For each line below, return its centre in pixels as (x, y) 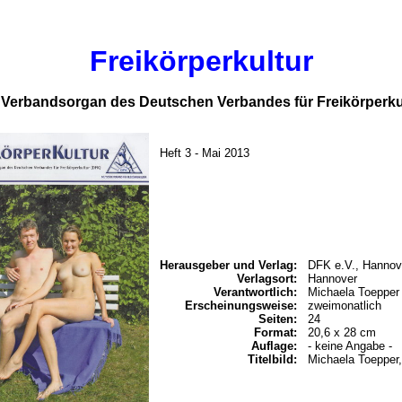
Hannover (332, 279)
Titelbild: (272, 359)
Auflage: (274, 346)
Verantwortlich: (255, 292)
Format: (275, 332)
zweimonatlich (345, 306)
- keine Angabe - (350, 346)
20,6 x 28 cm (342, 332)
